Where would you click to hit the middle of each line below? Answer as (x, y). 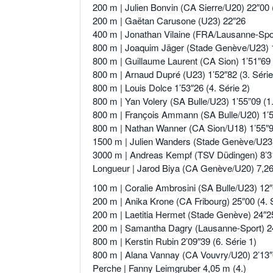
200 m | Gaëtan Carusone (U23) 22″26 (169, 21)
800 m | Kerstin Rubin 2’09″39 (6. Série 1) (175, 241)
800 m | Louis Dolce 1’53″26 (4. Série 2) (171, 88)
